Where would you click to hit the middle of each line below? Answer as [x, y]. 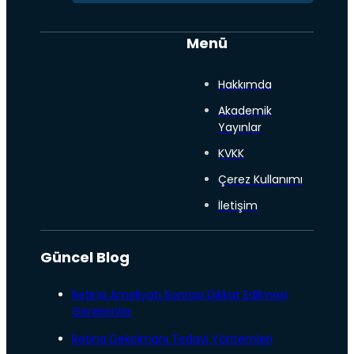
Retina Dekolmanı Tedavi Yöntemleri [173, 339]
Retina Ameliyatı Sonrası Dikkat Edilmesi [180, 295]
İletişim [238, 206]
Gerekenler [102, 312]
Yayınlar [240, 128]
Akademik [245, 111]
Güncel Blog [85, 258]
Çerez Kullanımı [261, 180]
